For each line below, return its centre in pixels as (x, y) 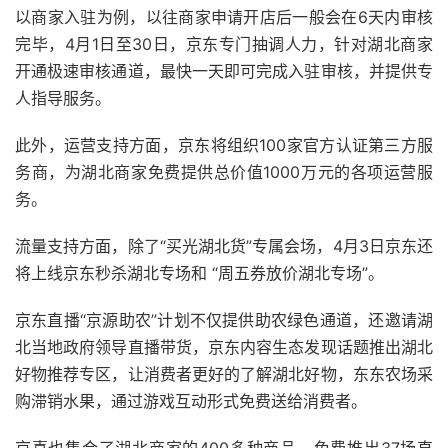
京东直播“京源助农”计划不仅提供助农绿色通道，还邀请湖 (224, 320)
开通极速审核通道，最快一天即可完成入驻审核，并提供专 (224, 71)
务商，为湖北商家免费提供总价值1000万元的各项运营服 (224, 172)
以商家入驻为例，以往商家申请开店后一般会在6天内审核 (224, 17)
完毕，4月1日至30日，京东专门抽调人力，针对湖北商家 (224, 44)
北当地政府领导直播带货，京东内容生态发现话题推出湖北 (224, 347)
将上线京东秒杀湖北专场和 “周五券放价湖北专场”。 (199, 273)
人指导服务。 (63, 98)
